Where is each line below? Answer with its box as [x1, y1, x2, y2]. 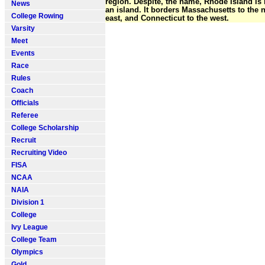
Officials [8, 99, 39, 107]
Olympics [8, 248, 43, 256]
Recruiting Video [8, 148, 67, 157]
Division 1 [8, 198, 44, 206]
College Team [8, 235, 57, 244]
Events [8, 49, 35, 57]
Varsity [8, 24, 35, 33]
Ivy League [8, 223, 48, 231]
